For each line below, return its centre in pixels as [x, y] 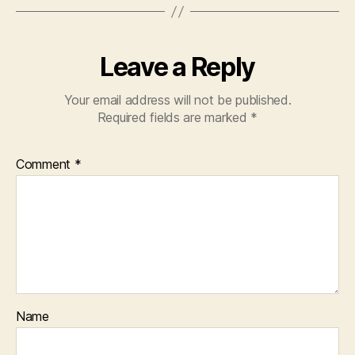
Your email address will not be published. [177, 100]
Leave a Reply [177, 67]
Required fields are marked [174, 118]
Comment [45, 164]
